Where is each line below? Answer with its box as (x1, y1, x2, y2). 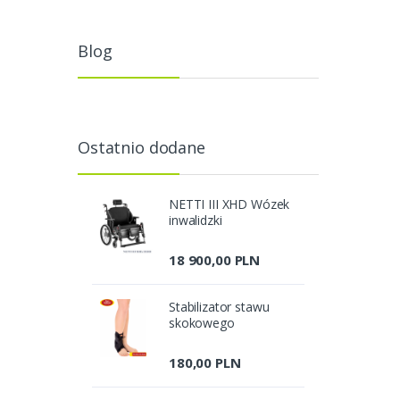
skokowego (169, 313, 235, 331)
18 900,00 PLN (169, 250, 261, 269)
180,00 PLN (169, 353, 241, 371)
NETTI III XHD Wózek (169, 195, 290, 212)
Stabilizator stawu (169, 297, 270, 315)
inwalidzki (169, 211, 222, 229)
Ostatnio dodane (78, 136, 205, 158)
